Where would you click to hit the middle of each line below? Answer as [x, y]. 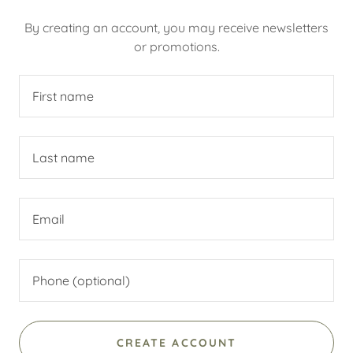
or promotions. [176, 46]
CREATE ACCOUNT [176, 343]
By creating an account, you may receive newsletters [176, 28]
